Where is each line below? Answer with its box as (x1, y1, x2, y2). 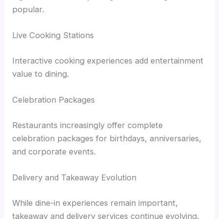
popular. (12, 4, 44, 15)
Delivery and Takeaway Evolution (12, 173, 137, 183)
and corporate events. (12, 146, 96, 156)
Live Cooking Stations (12, 30, 94, 41)
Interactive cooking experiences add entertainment (12, 56, 204, 66)
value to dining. (12, 69, 69, 79)
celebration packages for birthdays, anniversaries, (12, 133, 202, 143)
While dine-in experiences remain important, (12, 197, 178, 208)
